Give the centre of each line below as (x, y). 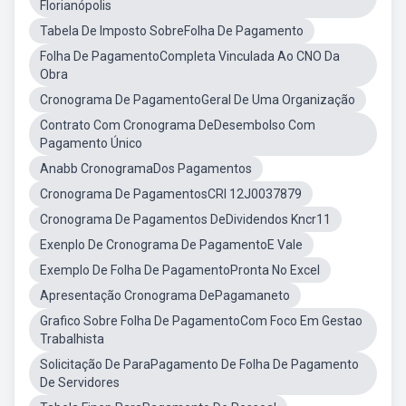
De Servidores (80, 382)
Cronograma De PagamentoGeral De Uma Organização (198, 100)
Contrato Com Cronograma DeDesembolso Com (178, 125)
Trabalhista (72, 339)
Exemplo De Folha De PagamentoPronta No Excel (180, 270)
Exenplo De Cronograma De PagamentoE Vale (171, 245)
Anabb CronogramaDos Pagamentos (146, 169)
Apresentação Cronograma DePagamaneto (165, 295)
